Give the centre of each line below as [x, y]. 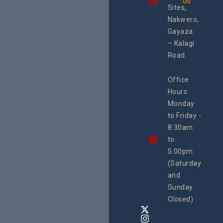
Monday [181, 104]
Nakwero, [183, 20]
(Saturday [184, 164]
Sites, [177, 8]
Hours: [178, 92]
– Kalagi [181, 44]
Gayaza [180, 32]
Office [178, 80]
